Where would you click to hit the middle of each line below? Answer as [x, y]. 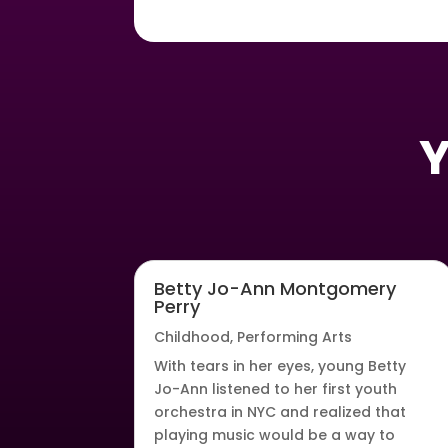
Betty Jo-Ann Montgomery [275, 289]
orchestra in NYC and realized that [280, 412]
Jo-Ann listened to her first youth [276, 389]
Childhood [192, 337]
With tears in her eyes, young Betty [280, 366]
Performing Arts [295, 337]
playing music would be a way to [275, 435]
